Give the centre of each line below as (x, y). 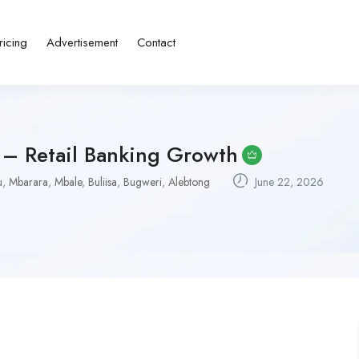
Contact (157, 42)
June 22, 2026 (288, 182)
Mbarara (28, 182)
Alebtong (189, 182)
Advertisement (83, 42)
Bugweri (143, 182)
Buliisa (103, 182)
